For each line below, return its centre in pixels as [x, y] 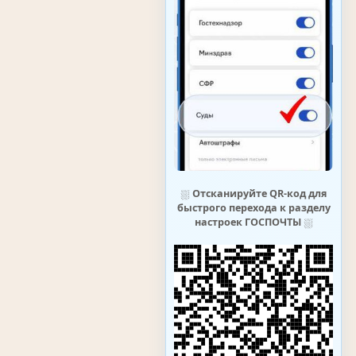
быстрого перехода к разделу [253, 207]
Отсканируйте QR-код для [259, 193]
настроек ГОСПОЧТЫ [248, 222]
